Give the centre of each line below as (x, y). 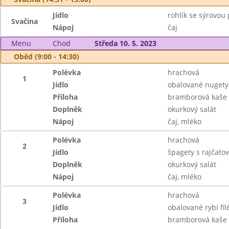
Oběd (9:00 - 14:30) (47, 56)
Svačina (24, 21)
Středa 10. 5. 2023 (125, 43)
